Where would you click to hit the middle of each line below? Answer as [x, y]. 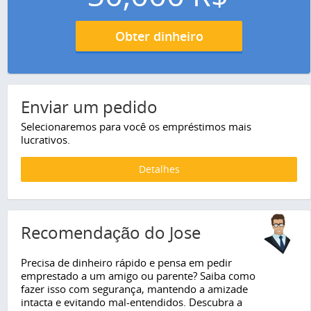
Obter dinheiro [159, 36]
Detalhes [159, 169]
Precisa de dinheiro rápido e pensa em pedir [126, 263]
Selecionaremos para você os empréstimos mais [136, 127]
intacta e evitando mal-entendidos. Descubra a [132, 302]
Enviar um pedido [89, 107]
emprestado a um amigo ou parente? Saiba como [138, 276]
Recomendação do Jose [111, 233]
